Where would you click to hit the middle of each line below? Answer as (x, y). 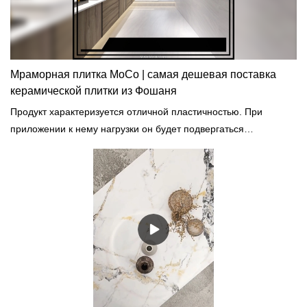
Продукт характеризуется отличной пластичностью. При (136, 112)
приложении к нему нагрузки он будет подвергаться (127, 129)
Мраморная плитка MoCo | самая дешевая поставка (143, 75)
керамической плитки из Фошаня (94, 91)
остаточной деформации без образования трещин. (126, 146)
